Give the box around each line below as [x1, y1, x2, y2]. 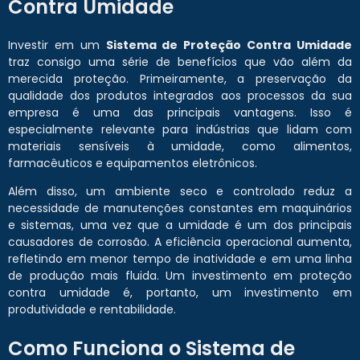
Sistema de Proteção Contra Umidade [105, 37, 353, 54]
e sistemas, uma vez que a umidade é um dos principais [8, 217, 352, 234]
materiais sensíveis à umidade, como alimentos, [8, 138, 352, 155]
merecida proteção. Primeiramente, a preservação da [8, 71, 352, 88]
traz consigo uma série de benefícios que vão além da [8, 54, 352, 71]
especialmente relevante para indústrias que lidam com [8, 121, 352, 138]
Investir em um [8, 37, 106, 54]
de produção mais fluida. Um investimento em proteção [8, 268, 352, 284]
